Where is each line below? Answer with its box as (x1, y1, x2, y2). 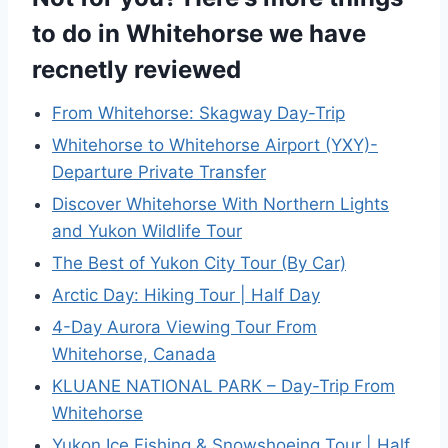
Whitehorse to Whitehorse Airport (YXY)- (52, 135, 378, 155)
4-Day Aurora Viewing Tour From (52, 317, 317, 337)
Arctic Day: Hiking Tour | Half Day (52, 285, 320, 305)
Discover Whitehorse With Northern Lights (52, 194, 389, 214)
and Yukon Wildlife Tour (52, 221, 242, 241)
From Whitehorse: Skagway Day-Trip (52, 103, 345, 123)
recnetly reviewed (32, 55, 241, 84)
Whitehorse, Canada (52, 344, 216, 364)
